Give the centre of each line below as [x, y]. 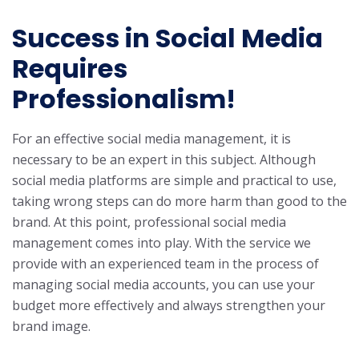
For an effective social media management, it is [151, 139]
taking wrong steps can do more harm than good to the [179, 202]
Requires [70, 69]
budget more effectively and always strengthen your [169, 306]
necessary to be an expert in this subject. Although [164, 160]
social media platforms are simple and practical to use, [174, 181]
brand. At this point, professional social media [149, 222]
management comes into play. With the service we [161, 243]
